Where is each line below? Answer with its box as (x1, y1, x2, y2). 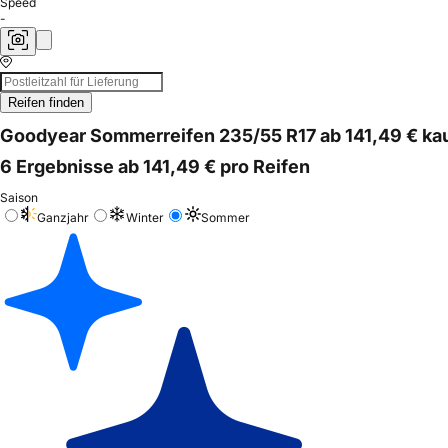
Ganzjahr (37, 209, 89, 225)
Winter (126, 209, 164, 225)
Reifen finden (8, 95, 84, 110)
